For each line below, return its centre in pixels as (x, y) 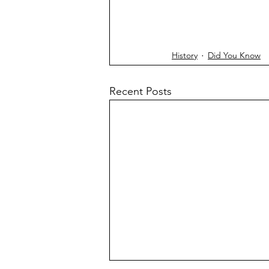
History (185, 56)
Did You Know (234, 56)
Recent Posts (141, 91)
